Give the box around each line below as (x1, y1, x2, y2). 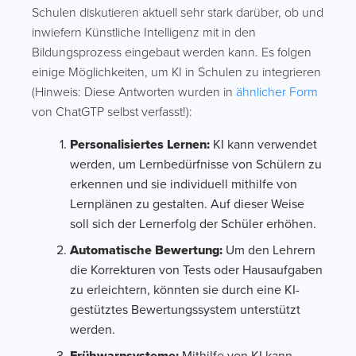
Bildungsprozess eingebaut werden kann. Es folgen (32, 44, 311, 60)
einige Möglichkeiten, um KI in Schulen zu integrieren (32, 64, 321, 80)
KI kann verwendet (210, 137, 317, 153)
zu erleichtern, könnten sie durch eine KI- (70, 282, 300, 298)
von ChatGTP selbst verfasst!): (32, 104, 192, 120)
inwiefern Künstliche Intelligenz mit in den (32, 25, 256, 41)
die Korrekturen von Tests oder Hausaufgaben (70, 262, 323, 278)
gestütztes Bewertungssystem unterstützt (70, 302, 300, 318)
